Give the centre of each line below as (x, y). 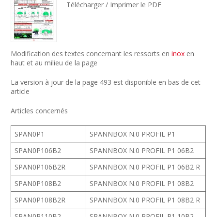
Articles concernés (39, 111)
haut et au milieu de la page (54, 63)
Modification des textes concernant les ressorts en (91, 54)
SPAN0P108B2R (40, 200)
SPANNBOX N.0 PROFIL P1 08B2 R (145, 200)
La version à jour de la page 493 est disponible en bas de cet (106, 82)
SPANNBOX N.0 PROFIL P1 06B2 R (145, 167)
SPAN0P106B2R (40, 167)
